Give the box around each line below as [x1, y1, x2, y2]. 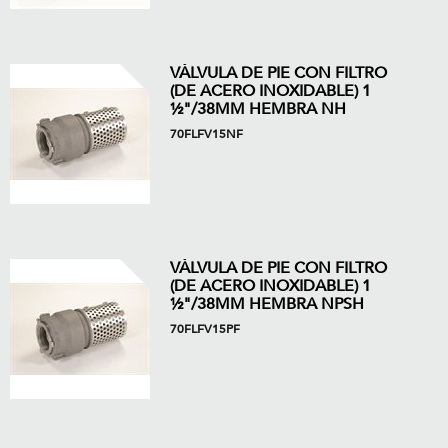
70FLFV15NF [170, 126, 243, 142]
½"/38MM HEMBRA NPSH [170, 293, 364, 315]
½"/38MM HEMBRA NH [170, 98, 346, 120]
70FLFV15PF [170, 321, 240, 337]
